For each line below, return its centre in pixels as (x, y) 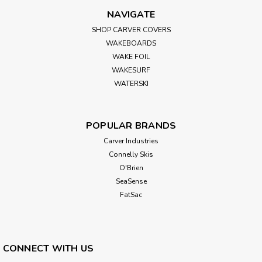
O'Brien (131, 168)
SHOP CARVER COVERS (131, 30)
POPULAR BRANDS (131, 125)
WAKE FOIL (131, 56)
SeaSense (131, 181)
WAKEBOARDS (131, 43)
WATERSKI (131, 83)
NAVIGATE (131, 14)
